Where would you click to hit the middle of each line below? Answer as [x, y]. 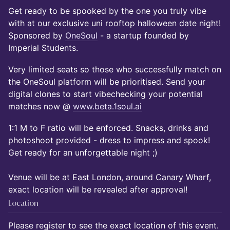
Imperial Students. [43, 48]
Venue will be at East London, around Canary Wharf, [110, 177]
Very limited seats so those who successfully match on [115, 69]
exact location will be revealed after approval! [98, 189]
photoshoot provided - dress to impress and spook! [109, 140]
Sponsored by [37, 35]
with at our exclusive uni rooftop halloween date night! [114, 23]
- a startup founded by [143, 35]
